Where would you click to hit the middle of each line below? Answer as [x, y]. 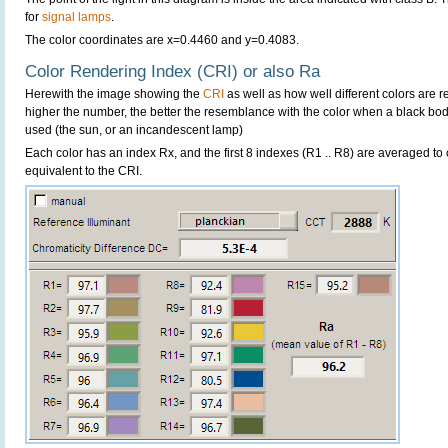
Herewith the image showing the [114, 94]
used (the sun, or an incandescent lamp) [134, 130]
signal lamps [76, 17]
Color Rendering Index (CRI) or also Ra [172, 72]
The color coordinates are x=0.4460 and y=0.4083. [162, 40]
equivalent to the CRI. [83, 171]
